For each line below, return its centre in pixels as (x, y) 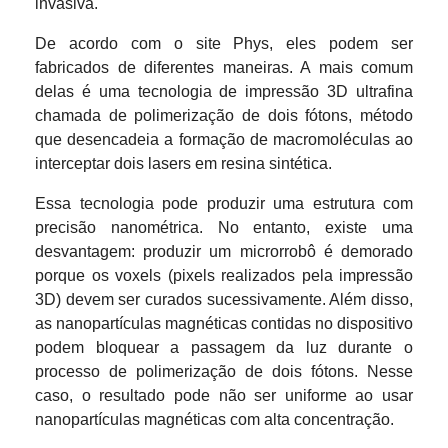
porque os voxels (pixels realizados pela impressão (224, 275)
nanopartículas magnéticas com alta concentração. (214, 419)
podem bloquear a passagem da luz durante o (224, 347)
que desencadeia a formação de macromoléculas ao (224, 139)
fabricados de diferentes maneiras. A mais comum (224, 67)
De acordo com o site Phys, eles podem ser (224, 43)
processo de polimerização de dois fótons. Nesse (224, 371)
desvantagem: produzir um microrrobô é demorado (224, 251)
